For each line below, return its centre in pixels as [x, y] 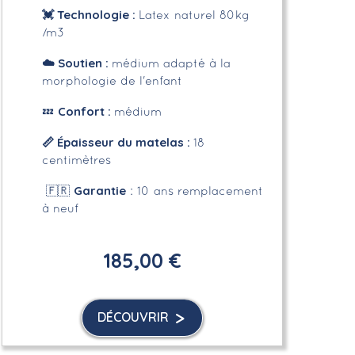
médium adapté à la [171, 64]
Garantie [99, 190]
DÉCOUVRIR [134, 317]
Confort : [86, 111]
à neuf [60, 209]
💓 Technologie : [90, 14]
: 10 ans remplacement [194, 191]
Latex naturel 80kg [194, 15]
